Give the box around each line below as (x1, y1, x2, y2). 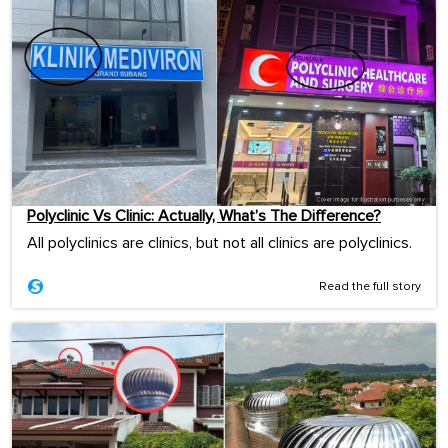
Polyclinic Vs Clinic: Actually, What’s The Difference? (27, 207, 381, 224)
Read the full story (319, 280, 421, 293)
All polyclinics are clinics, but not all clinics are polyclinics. (27, 234, 412, 251)
